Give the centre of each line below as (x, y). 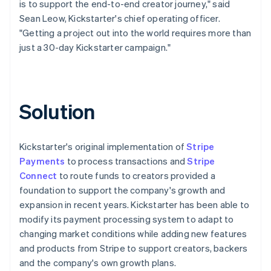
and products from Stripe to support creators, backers (134, 248)
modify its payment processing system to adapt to (127, 219)
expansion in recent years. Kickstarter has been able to (135, 204)
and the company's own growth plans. (98, 262)
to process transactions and (126, 161)
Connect (38, 175)
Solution (57, 111)
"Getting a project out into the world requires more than (135, 32)
